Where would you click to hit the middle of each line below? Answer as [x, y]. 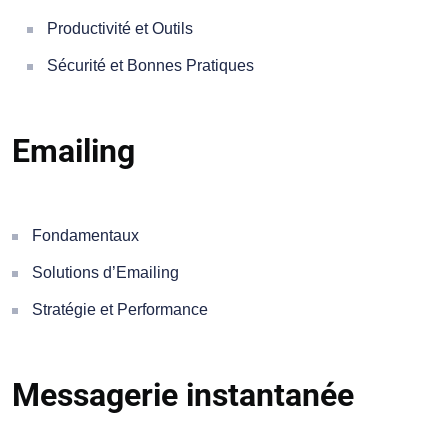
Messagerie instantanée [183, 395]
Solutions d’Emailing [105, 273]
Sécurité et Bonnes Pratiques [150, 66]
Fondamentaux [85, 236]
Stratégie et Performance [120, 310]
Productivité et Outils [120, 29]
